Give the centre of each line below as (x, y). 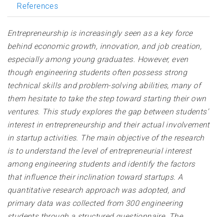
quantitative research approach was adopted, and (96, 190)
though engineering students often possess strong (97, 73)
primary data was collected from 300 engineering (95, 203)
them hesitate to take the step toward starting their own (107, 99)
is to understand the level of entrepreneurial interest (100, 151)
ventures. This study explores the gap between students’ (108, 112)
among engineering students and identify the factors (101, 164)
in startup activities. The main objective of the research (106, 138)
